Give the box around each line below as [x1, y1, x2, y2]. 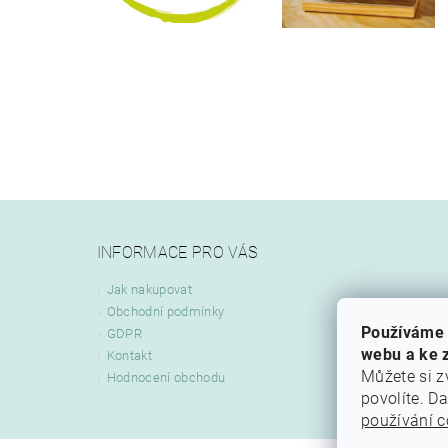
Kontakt [106, 347, 153, 363]
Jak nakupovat [106, 281, 192, 297]
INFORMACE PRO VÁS [96, 242, 258, 262]
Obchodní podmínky [106, 303, 225, 319]
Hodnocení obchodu [106, 369, 226, 385]
